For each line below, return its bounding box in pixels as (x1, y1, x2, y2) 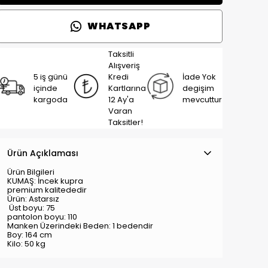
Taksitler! (108, 117, 144, 128)
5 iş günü (33, 71, 68, 83)
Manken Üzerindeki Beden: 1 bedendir (7, 220, 153, 232)
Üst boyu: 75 (9, 202, 55, 214)
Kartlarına (108, 83, 147, 94)
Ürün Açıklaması (7, 147, 78, 159)
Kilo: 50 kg (7, 238, 45, 249)
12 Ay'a (108, 94, 135, 105)
